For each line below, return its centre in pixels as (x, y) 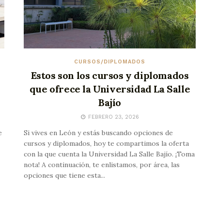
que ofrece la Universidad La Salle (110, 89)
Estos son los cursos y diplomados (110, 76)
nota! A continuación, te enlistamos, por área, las (102, 165)
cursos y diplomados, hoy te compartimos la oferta (106, 144)
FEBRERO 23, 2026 (112, 117)
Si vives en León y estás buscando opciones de (98, 133)
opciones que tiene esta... (64, 176)
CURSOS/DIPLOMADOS (110, 62)
